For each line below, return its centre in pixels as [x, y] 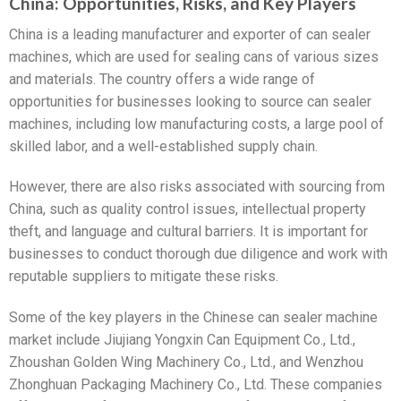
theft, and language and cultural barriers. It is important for [188, 232]
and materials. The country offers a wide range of [162, 79]
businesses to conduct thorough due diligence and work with [198, 254]
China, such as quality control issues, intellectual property [188, 209]
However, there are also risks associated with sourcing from [197, 187]
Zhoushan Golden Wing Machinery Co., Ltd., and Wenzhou [186, 363]
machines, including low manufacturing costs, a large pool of [196, 124]
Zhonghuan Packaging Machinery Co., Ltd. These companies [196, 385]
